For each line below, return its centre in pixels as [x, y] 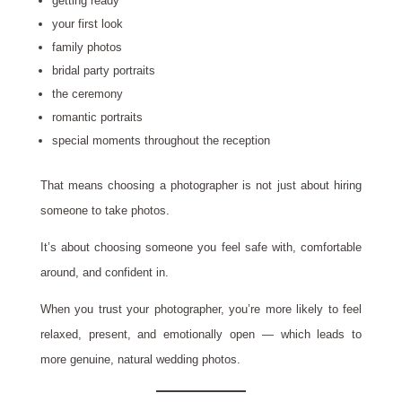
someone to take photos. [105, 211]
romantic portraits [97, 118]
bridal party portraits [103, 71]
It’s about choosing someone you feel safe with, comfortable [201, 248]
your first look [87, 24]
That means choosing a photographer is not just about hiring [201, 186]
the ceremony [87, 94]
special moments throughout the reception [161, 141]
